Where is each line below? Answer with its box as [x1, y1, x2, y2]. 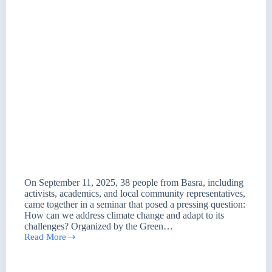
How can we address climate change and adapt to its [24, 210, 224, 221]
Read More [24, 232, 66, 242]
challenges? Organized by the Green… [24, 221, 173, 232]
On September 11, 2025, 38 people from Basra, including [24, 177, 243, 188]
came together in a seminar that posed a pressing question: [24, 199, 245, 210]
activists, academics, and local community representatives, [24, 188, 245, 199]
